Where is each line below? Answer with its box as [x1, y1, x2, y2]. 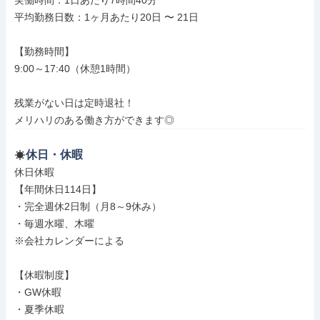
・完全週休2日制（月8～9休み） [14, 201, 161, 212]
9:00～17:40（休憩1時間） [14, 63, 136, 74]
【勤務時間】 [14, 46, 74, 57]
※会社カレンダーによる [14, 235, 124, 246]
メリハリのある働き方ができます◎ [14, 114, 174, 126]
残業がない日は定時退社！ [14, 97, 134, 109]
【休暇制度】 [14, 269, 74, 281]
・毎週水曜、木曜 [14, 218, 94, 229]
